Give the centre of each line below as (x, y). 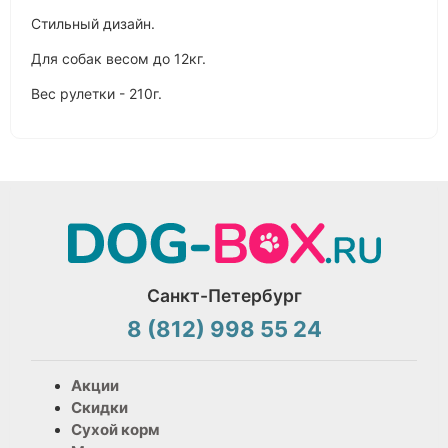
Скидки (99, 408)
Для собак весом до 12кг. (118, 59)
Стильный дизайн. (93, 24)
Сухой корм (115, 430)
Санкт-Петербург (224, 296)
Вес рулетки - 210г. (96, 94)
